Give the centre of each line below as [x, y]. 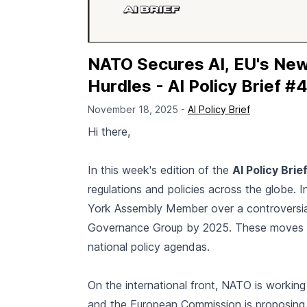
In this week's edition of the [160, 170]
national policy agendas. [149, 247]
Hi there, [109, 132]
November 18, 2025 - [138, 110]
